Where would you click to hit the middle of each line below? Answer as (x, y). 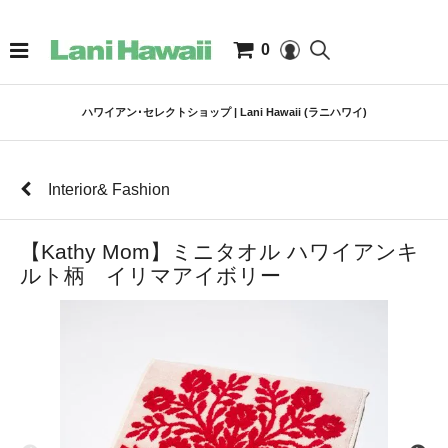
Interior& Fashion (109, 189)
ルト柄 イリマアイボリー (150, 275)
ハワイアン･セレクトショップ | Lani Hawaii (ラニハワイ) (224, 112)
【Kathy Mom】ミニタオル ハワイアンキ (219, 251)
